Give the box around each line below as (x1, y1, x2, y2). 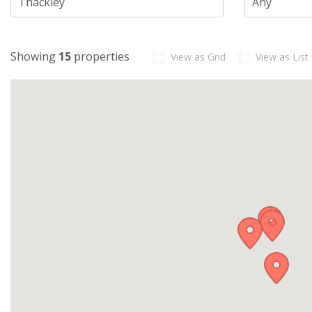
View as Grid (171, 50, 226, 64)
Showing (10, 49, 58, 65)
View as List (256, 50, 309, 64)
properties (71, 49, 130, 65)
